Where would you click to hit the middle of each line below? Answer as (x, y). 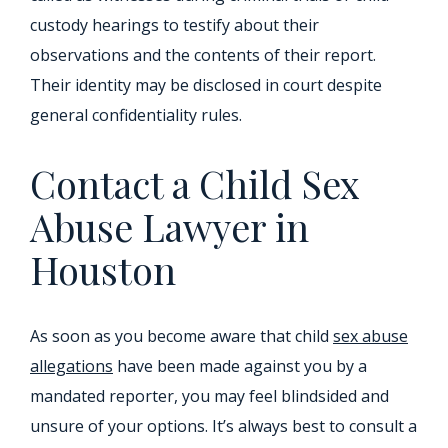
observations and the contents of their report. (203, 55)
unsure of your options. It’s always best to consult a (223, 426)
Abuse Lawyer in (169, 226)
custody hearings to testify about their (174, 25)
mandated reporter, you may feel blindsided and (209, 396)
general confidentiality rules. (136, 115)
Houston (103, 269)
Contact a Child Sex (195, 183)
